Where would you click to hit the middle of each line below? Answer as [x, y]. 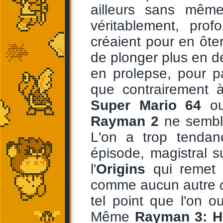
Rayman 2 [125, 121]
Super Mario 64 [146, 105]
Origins [121, 169]
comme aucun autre [155, 185]
